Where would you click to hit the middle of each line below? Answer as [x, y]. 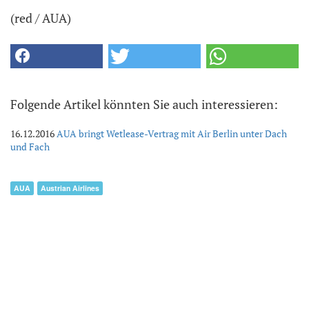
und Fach [30, 147]
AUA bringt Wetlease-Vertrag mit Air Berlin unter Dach [172, 134]
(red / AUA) [41, 18]
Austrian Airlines [70, 188]
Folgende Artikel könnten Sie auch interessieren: [144, 104]
